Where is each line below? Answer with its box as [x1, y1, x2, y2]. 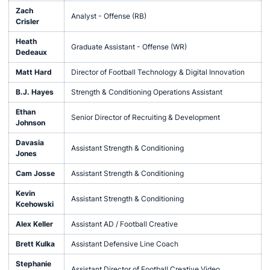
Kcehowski [15, 199, 54, 209]
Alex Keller [15, 219, 53, 228]
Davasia [15, 138, 44, 147]
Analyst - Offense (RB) [71, 11, 146, 20]
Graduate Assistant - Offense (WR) [71, 42, 187, 51]
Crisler [15, 17, 39, 26]
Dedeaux [15, 48, 47, 57]
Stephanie [15, 259, 51, 268]
